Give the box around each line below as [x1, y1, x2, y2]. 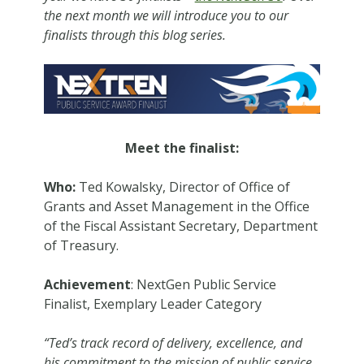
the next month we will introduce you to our [43, 6, 288, 24]
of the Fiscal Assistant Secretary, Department [43, 216, 318, 235]
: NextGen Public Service [130, 275, 276, 293]
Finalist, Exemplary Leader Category [43, 294, 262, 313]
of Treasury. [43, 236, 119, 254]
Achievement [43, 275, 131, 293]
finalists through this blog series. [43, 25, 226, 44]
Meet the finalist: [124, 138, 239, 157]
